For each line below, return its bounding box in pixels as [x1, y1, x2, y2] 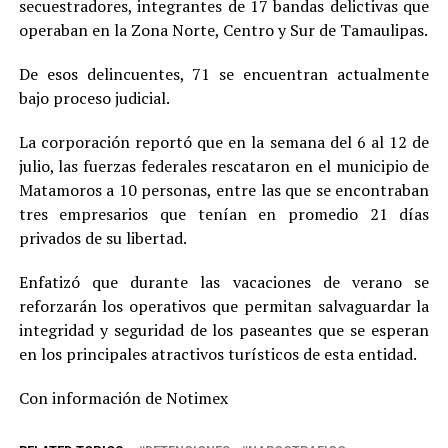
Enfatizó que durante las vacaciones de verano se [18, 270, 430, 293]
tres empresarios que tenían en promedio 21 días [18, 202, 430, 225]
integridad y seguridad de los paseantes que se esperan [18, 318, 430, 341]
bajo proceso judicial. [18, 86, 170, 109]
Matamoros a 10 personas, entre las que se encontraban [18, 178, 430, 201]
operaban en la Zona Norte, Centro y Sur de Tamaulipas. [18, 18, 428, 41]
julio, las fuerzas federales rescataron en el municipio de [18, 154, 430, 177]
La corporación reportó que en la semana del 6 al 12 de [18, 130, 430, 153]
